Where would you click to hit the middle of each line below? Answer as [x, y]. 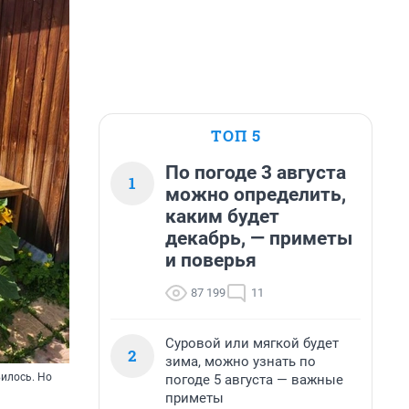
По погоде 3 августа [256, 173]
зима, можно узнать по [241, 362]
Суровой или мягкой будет [252, 343]
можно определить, [256, 194]
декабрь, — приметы [259, 238]
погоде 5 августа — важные [254, 380]
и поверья [211, 260]
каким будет [222, 216]
